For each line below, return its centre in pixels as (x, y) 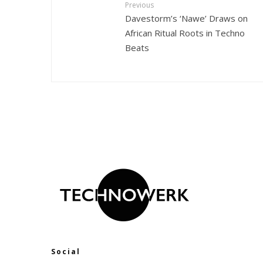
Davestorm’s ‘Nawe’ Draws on (186, 18)
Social (66, 251)
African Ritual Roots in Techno (185, 33)
